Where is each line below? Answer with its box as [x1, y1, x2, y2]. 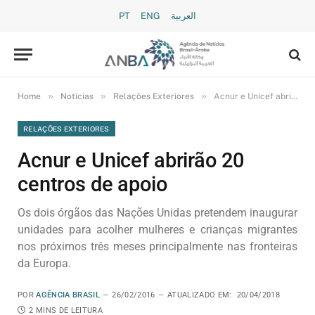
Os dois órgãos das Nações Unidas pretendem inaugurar [18, 206, 297, 219]
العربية [171, 11, 196, 21]
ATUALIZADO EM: [167, 290, 232, 300]
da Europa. [18, 257, 71, 270]
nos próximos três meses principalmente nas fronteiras [18, 240, 297, 253]
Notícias [60, 91, 94, 101]
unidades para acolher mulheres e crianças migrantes [18, 223, 297, 236]
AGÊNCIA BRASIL [36, 290, 100, 300]
